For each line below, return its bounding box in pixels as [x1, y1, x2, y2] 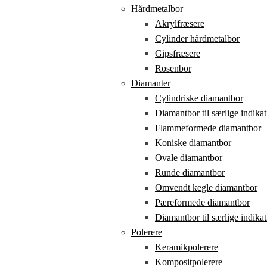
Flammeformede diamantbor [155, 123, 262, 133]
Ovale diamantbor [155, 153, 223, 163]
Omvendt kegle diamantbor [155, 182, 258, 193]
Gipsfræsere [155, 48, 201, 58]
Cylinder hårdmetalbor [155, 33, 240, 44]
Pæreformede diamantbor [155, 197, 250, 207]
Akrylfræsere [155, 18, 205, 29]
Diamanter [131, 78, 171, 88]
